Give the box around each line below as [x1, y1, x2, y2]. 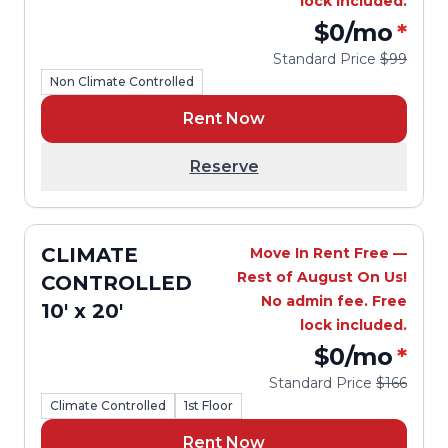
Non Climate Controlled [50, 74, 194, 89]
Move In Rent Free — [250, 244, 407, 262]
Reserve [189, 157, 259, 176]
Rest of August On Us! [237, 268, 407, 286]
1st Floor [184, 398, 233, 413]
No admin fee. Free [261, 292, 407, 310]
